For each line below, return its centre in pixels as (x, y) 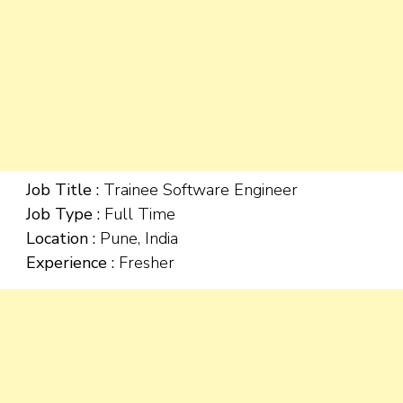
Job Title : (63, 190)
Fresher (144, 263)
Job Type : (63, 215)
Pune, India (137, 239)
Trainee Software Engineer (198, 190)
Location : (61, 239)
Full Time (138, 215)
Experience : (70, 263)
